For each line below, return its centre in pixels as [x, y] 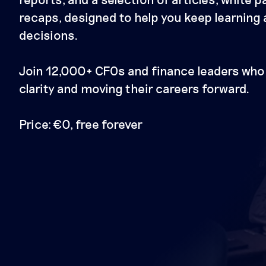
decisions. [48, 34]
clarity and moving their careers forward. [134, 88]
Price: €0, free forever [81, 123]
